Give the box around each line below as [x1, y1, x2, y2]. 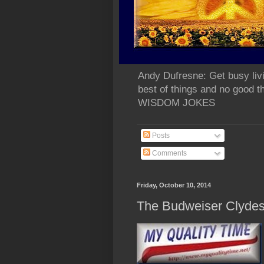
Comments [150, 149, 187, 158]
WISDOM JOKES [138, 97, 215, 109]
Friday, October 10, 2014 [137, 181, 211, 189]
